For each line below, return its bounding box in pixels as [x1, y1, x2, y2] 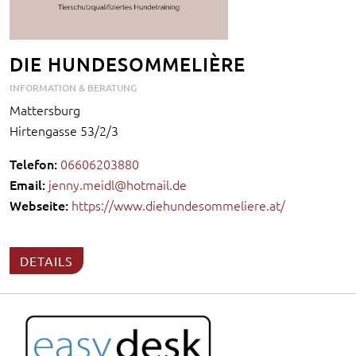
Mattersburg [10, 100, 80, 118]
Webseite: [10, 195, 68, 214]
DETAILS [20, 252, 73, 269]
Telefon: [10, 154, 57, 172]
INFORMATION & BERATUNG [10, 80, 137, 95]
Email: [10, 175, 45, 193]
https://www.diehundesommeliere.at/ [72, 195, 285, 214]
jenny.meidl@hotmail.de [48, 175, 187, 193]
